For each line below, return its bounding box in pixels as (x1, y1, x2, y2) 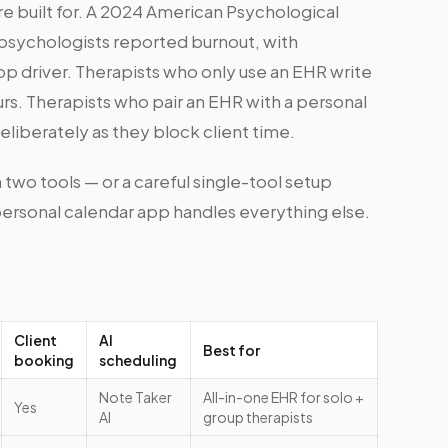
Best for (203, 341, 260, 359)
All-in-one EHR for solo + (203, 388, 364, 406)
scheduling (99, 351, 177, 369)
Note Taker (99, 388, 172, 406)
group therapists (203, 408, 313, 426)
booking (14, 351, 74, 369)
